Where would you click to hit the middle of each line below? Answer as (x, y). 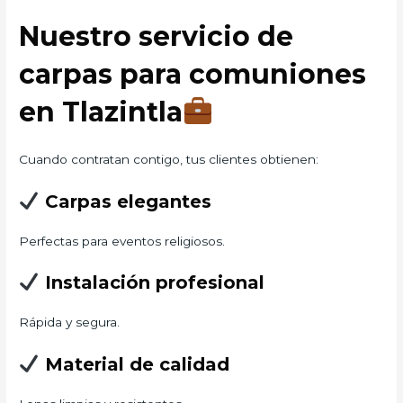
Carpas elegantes (125, 201)
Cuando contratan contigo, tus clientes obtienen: (169, 159)
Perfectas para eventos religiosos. (122, 241)
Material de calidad (134, 365)
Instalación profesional (152, 283)
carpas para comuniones (193, 74)
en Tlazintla (101, 112)
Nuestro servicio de (157, 36)
